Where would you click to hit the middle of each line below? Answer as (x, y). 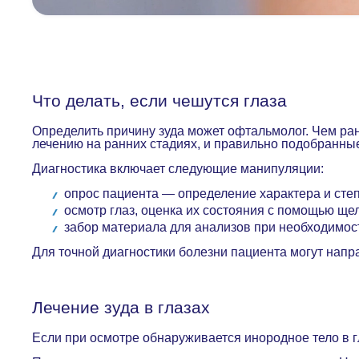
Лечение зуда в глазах (123, 308)
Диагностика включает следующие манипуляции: (179, 169)
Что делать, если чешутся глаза (159, 101)
